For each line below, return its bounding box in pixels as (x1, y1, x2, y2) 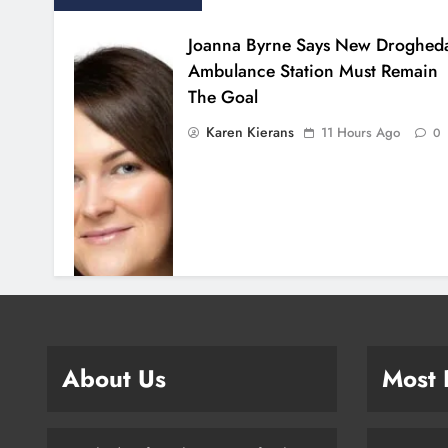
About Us (62, 361, 166, 397)
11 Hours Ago (320, 123, 400, 143)
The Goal (187, 84, 258, 111)
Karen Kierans (205, 122, 294, 143)
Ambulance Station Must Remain (187, 58, 438, 85)
